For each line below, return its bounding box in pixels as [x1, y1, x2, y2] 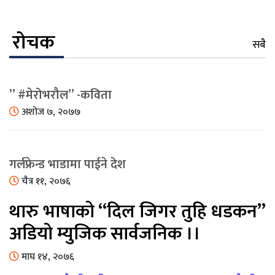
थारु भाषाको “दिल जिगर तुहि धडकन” [9, 196, 265, 228]
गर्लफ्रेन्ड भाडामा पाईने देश [9, 154, 126, 176]
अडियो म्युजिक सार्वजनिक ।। [9, 219, 201, 250]
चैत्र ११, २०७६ [19, 173, 71, 190]
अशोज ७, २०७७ [19, 104, 80, 121]
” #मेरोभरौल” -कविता [9, 85, 112, 106]
